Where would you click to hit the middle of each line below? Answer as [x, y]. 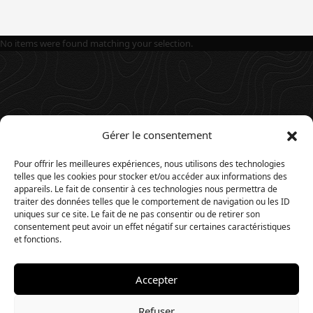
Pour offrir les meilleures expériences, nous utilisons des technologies [150, 164]
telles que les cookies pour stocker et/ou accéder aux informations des [151, 176]
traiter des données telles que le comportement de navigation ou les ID [152, 202]
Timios [198, 296]
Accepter [156, 279]
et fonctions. [38, 239]
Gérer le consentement [156, 135]
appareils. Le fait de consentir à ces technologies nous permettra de [146, 189]
